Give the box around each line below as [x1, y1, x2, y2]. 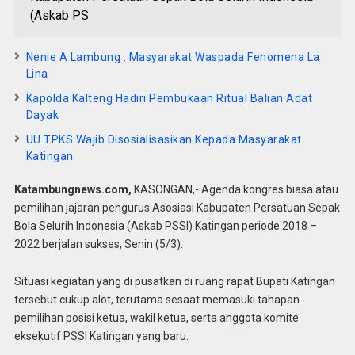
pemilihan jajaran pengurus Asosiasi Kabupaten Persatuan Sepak [13, 201, 340, 214]
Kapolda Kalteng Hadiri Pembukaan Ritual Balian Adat [25, 92, 313, 105]
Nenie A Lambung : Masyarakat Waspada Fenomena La [25, 51, 320, 63]
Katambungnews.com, [13, 183, 132, 196]
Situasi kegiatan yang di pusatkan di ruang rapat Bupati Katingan [13, 274, 335, 288]
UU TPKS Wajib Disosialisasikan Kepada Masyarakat [25, 133, 302, 146]
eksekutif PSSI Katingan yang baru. [13, 329, 189, 342]
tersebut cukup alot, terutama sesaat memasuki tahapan [13, 292, 300, 306]
